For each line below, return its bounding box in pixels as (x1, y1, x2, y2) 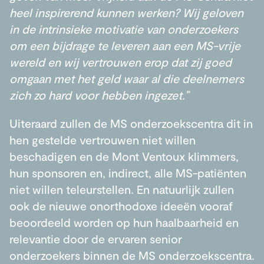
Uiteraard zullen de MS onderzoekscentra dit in (9, 115, 253, 130)
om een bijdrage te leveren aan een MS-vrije (9, 38, 240, 52)
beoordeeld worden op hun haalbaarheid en (9, 214, 239, 229)
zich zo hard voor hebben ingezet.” (9, 87, 189, 102)
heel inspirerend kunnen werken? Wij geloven (9, 5, 243, 19)
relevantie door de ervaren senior (9, 231, 182, 246)
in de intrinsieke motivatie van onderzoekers (9, 21, 238, 36)
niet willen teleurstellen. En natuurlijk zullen (9, 181, 234, 196)
